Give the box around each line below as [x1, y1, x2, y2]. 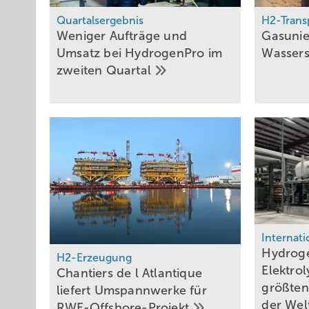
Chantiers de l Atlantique [57, 266, 202, 281]
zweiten [57, 63, 106, 78]
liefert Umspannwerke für [57, 283, 207, 298]
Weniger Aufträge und [57, 29, 187, 43]
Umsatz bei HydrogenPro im [57, 46, 222, 61]
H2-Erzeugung [57, 252, 132, 264]
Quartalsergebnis [57, 14, 143, 27]
